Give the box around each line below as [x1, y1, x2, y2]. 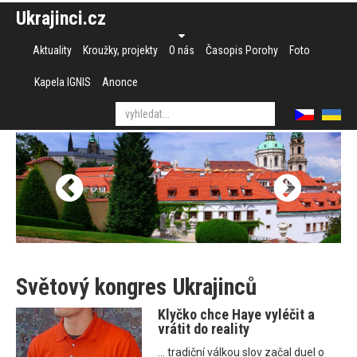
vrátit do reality [158, 320, 250, 338]
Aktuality [33, 44, 72, 57]
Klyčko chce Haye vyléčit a [158, 306, 316, 324]
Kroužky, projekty [83, 44, 158, 57]
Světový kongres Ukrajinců [16, 273, 257, 301]
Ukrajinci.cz [16, 7, 106, 29]
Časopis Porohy [206, 44, 278, 57]
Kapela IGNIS [34, 76, 91, 88]
